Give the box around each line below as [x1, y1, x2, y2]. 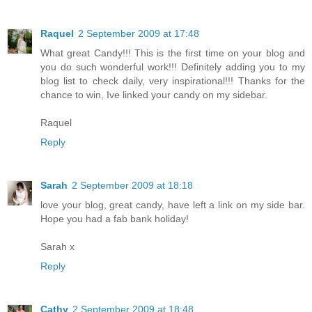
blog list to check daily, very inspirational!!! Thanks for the [40, 75, 305, 87]
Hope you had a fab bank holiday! [40, 213, 189, 225]
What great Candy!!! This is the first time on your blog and [40, 47, 305, 59]
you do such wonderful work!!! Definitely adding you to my [40, 61, 305, 73]
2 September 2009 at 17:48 [78, 28, 199, 40]
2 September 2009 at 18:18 [72, 180, 193, 192]
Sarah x [40, 241, 75, 253]
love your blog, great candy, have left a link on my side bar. [40, 199, 305, 211]
